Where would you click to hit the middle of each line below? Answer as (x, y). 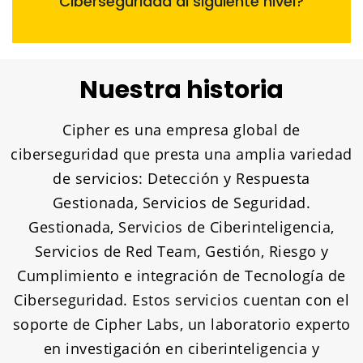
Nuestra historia (181, 90)
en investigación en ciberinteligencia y (181, 349)
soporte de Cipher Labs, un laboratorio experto (181, 325)
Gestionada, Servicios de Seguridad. (181, 203)
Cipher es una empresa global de (181, 130)
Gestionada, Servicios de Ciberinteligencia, (181, 227)
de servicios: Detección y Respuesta (181, 179)
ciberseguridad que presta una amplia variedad (181, 154)
